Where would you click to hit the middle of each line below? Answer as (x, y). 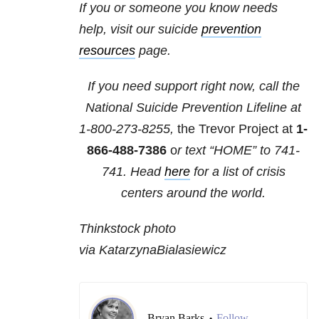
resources (107, 51)
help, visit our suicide (140, 30)
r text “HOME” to (226, 151)
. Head (143, 172)
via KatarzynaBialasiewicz (153, 250)
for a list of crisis (237, 172)
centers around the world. (193, 193)
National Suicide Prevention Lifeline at (193, 108)
